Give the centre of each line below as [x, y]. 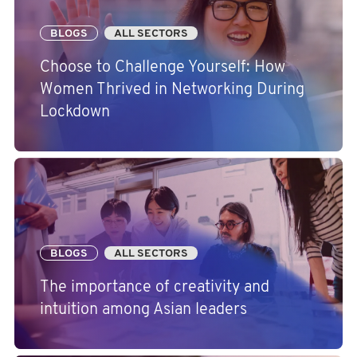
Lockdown [75, 112]
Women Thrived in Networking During [172, 90]
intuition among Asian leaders [143, 310]
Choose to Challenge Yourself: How [163, 67]
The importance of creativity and [155, 287]
